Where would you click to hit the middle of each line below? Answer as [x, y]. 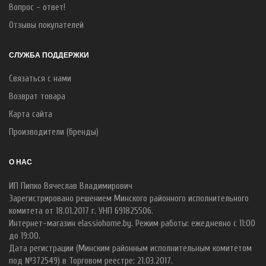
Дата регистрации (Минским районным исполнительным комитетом [130, 248]
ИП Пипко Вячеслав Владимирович [71, 186]
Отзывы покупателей [46, 25]
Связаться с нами [40, 79]
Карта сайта [31, 114]
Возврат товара [37, 96]
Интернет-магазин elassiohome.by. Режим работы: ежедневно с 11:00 [132, 224]
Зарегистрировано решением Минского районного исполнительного [129, 199]
